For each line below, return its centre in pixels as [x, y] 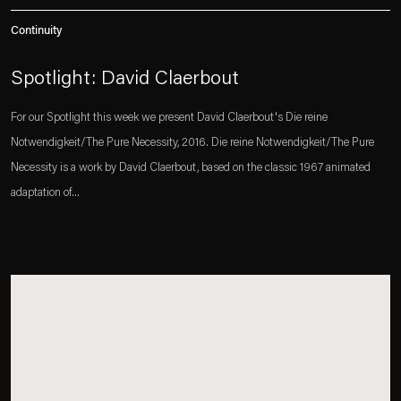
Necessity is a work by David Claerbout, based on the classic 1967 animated [191, 168]
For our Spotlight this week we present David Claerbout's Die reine [169, 118]
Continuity [36, 31]
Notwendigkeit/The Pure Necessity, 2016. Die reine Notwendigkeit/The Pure [192, 143]
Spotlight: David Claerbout [125, 80]
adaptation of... [45, 193]
